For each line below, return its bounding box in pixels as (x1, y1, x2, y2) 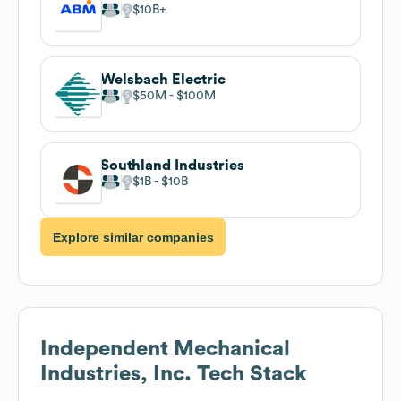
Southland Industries (100, 158, 244, 173)
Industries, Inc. (40, 363, 192, 386)
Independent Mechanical (40, 338, 290, 361)
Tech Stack (192, 363, 307, 386)
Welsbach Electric (100, 72, 226, 87)
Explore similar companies (52, 229, 214, 244)
